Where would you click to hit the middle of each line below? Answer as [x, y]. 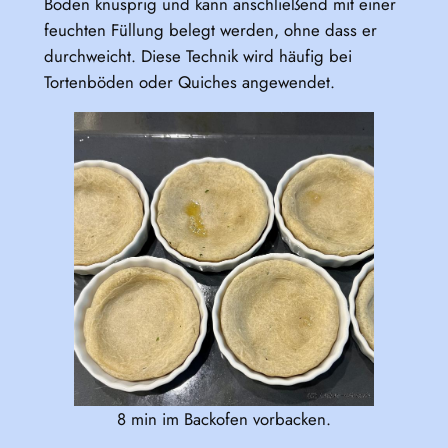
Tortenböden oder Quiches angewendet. [189, 81]
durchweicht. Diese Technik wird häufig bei [197, 55]
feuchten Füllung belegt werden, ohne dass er [210, 29]
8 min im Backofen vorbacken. [224, 418]
